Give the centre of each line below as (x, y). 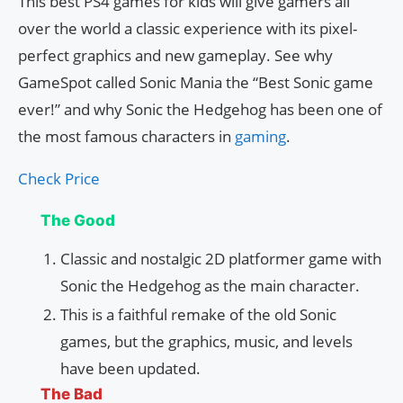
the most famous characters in (126, 137)
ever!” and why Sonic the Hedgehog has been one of (200, 110)
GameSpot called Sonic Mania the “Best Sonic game (196, 83)
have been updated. (130, 369)
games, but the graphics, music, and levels (206, 342)
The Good (78, 221)
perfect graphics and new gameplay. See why (175, 56)
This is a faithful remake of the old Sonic (198, 315)
